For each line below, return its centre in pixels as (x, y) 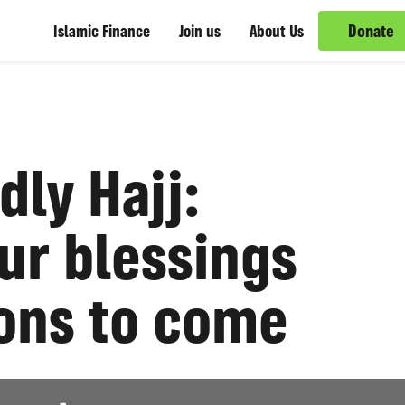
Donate (371, 31)
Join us (200, 31)
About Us (277, 31)
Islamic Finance (102, 31)
